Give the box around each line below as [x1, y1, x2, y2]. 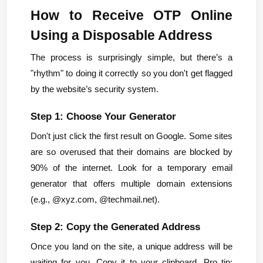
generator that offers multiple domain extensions [31, 178, 232, 188]
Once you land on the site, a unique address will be [31, 242, 232, 252]
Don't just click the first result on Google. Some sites [31, 131, 232, 141]
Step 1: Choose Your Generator [31, 110, 176, 122]
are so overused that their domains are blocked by [31, 147, 232, 157]
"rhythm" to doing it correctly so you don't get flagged [31, 68, 232, 78]
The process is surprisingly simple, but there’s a [31, 52, 232, 62]
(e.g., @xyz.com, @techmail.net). [31, 194, 160, 204]
